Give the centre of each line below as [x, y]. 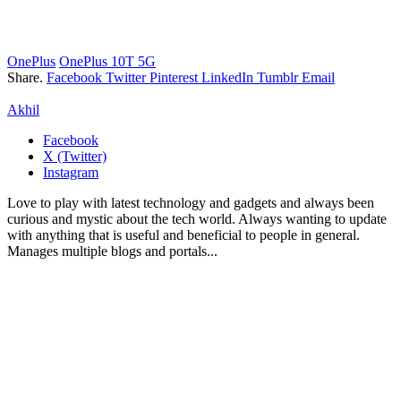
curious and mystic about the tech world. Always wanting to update [197, 218]
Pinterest [174, 77]
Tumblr [277, 77]
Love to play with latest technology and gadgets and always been [191, 202]
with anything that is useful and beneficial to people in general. [183, 235]
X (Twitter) [75, 156]
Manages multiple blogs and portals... [112, 251]
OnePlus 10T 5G [107, 61]
